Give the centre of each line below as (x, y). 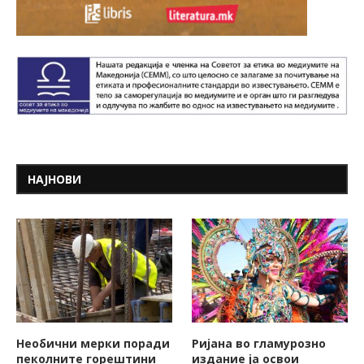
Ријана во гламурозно (259, 343)
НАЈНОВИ (54, 180)
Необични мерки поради (93, 343)
